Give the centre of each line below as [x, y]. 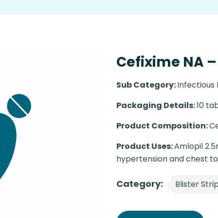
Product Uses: [145, 146]
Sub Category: [147, 85]
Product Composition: [163, 126]
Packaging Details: [156, 106]
